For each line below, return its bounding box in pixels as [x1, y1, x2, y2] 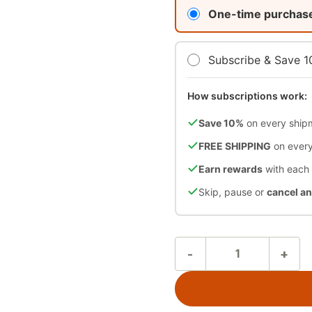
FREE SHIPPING [198, 139, 271, 152]
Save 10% [198, 116, 244, 129]
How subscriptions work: [187, 89, 307, 102]
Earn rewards [198, 162, 263, 175]
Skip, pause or [198, 185, 267, 198]
